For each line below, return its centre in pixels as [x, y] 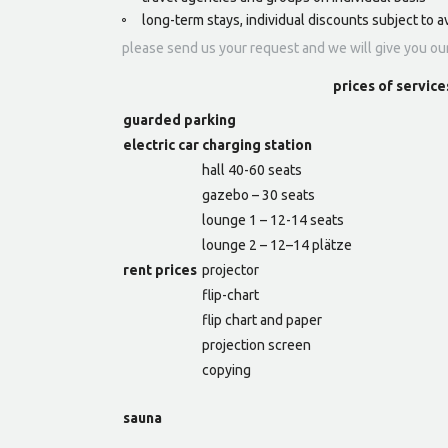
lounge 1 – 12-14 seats [273, 220]
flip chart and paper [262, 320]
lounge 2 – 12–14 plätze [277, 245]
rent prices [160, 270]
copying [226, 370]
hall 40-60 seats [252, 170]
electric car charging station [217, 145]
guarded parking [179, 120]
